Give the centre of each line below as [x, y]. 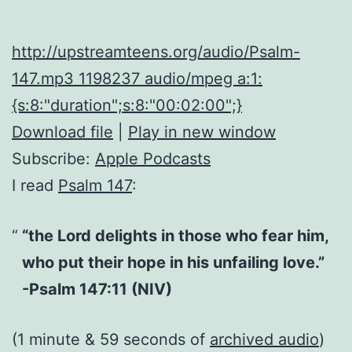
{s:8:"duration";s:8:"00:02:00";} [127, 105]
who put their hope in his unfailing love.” [173, 262]
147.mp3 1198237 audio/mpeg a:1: [137, 78]
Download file [62, 132]
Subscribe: [53, 158]
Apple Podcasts [153, 158]
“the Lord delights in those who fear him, [175, 235]
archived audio [264, 339]
